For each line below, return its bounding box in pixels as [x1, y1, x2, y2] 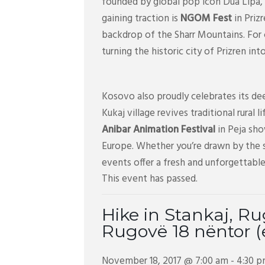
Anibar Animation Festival [102, 122, 215, 138]
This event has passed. [102, 171, 198, 188]
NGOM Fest [180, 11, 232, 27]
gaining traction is [102, 11, 180, 27]
